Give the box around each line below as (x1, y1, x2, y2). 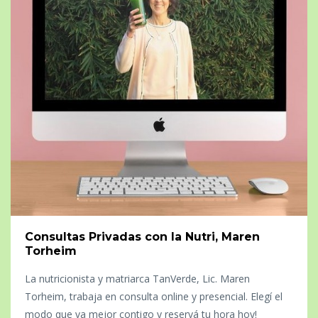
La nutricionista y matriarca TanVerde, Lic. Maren (25, 271, 250, 285)
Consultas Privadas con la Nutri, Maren (25, 229, 260, 243)
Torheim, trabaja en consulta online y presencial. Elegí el (25, 289, 283, 303)
